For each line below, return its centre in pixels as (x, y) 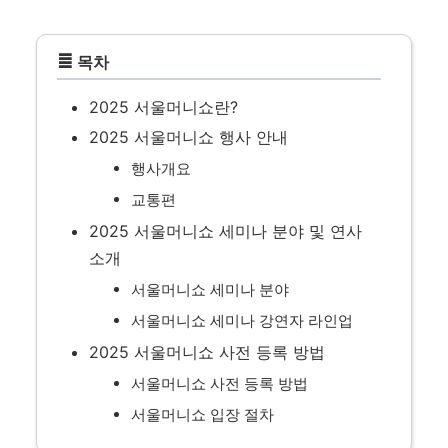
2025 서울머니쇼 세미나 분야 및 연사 (225, 231)
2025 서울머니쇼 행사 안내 (188, 137)
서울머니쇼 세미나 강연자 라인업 (242, 320)
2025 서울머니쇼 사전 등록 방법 (207, 352)
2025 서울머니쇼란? (163, 107)
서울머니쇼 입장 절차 (202, 414)
